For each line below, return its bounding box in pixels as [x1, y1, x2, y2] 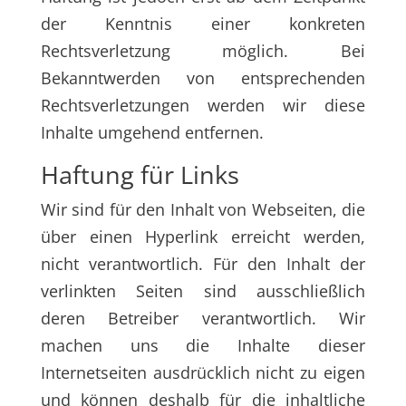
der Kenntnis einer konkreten [40, 13, 366, 34]
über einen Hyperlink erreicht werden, [40, 226, 366, 247]
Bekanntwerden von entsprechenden [40, 67, 366, 89]
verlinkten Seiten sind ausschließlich [40, 280, 366, 302]
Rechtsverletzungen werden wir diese [40, 94, 366, 116]
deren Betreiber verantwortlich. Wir [40, 307, 366, 329]
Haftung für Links [40, 158, 239, 191]
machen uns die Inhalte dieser [40, 334, 366, 356]
